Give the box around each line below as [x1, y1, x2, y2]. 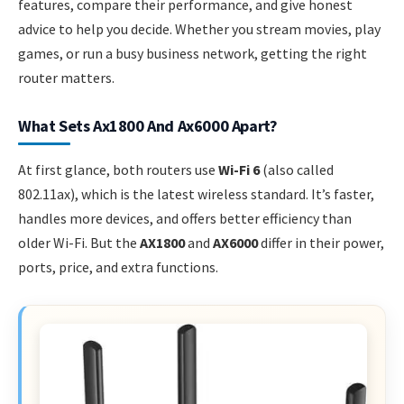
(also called [260, 161, 334, 179]
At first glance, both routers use [18, 161, 218, 179]
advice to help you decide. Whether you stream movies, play [18, 20, 381, 38]
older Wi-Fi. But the [18, 234, 140, 252]
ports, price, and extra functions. [18, 258, 218, 276]
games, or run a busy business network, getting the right [18, 44, 367, 62]
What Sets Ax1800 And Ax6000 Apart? [18, 115, 278, 136]
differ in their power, [258, 234, 384, 252]
